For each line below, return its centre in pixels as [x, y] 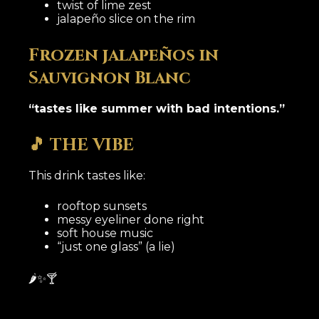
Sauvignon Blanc [110, 78]
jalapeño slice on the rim [126, 19]
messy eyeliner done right [131, 220]
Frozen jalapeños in [124, 55]
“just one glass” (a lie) [116, 247]
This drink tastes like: [87, 176]
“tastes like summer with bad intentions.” [157, 109]
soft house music [105, 234]
